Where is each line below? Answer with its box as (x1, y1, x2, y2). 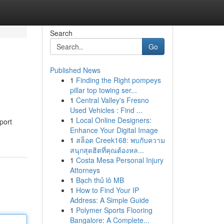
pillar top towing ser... (69, 85, 137, 95)
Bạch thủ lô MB (75, 175, 124, 185)
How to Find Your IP (75, 185, 139, 195)
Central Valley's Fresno (75, 95, 149, 105)
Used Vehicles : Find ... (69, 105, 142, 115)
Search (49, 28, 72, 38)
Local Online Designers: (75, 115, 151, 125)
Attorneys (69, 165, 100, 175)
